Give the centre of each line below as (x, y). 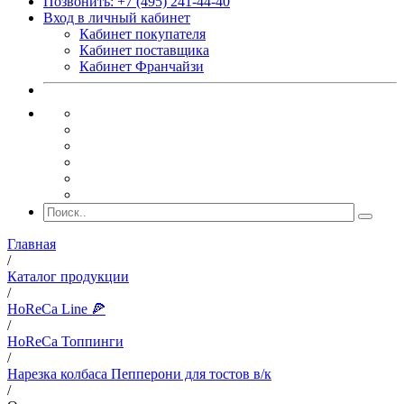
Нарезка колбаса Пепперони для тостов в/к (139, 374)
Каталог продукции (68, 276)
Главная (32, 244)
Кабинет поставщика (144, 50)
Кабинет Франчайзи (142, 66)
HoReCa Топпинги (65, 341)
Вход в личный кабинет (117, 18)
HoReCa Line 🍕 (56, 309)
